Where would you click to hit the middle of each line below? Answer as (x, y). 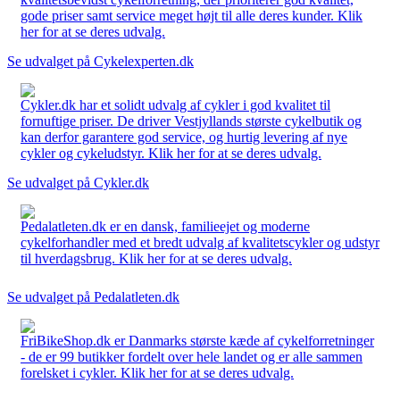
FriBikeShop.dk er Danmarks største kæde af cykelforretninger (197, 340)
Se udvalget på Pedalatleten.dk (93, 296)
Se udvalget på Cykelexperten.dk (100, 61)
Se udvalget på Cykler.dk (78, 182)
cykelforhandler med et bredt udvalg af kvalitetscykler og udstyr (200, 242)
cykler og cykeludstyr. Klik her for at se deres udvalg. (171, 153)
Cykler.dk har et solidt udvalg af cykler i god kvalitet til (175, 104)
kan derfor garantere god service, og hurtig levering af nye (184, 137)
